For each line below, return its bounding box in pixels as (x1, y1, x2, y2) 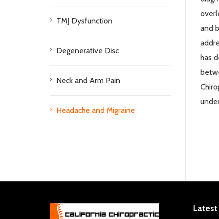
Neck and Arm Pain (56, 75, 120, 85)
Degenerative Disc (56, 45, 119, 55)
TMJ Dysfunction (56, 16, 112, 25)
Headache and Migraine (56, 105, 135, 115)
